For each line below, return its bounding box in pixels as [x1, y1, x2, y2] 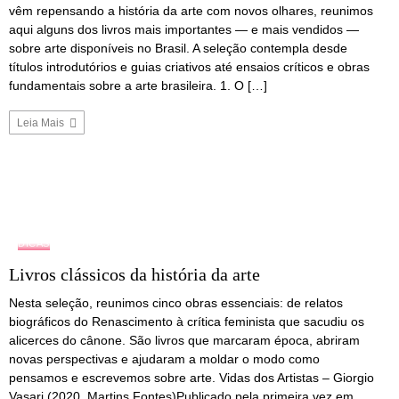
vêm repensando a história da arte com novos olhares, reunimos [9, 4, 373, 19]
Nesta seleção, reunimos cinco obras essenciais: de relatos [9, 295, 343, 310]
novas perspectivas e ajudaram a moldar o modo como [9, 351, 320, 366]
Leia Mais [17, 117, 67, 130]
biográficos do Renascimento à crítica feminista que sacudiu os [9, 313, 364, 329]
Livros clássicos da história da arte [9, 264, 260, 284]
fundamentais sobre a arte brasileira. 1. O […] [9, 78, 267, 94]
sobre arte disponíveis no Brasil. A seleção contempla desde [9, 41, 347, 56]
